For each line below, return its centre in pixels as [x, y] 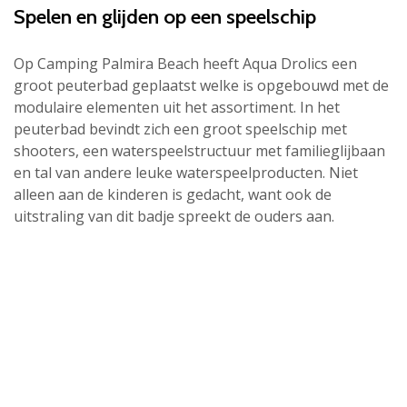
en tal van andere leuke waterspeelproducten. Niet [186, 172]
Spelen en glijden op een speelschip [165, 17]
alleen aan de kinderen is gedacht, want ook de [173, 194]
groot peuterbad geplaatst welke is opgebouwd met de [201, 85]
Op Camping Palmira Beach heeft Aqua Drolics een [185, 63]
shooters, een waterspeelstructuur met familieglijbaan [199, 150]
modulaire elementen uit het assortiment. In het [177, 107]
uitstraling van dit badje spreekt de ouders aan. [174, 216]
